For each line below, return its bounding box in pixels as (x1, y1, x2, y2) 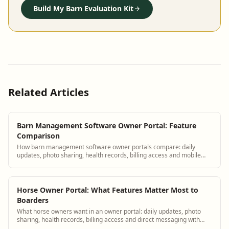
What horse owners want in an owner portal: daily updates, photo (17, 207, 201, 216)
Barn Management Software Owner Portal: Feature (17, 120, 196, 130)
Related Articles (8, 85, 89, 99)
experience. (17, 158, 50, 168)
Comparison (17, 130, 60, 141)
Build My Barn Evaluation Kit (33, 3, 133, 13)
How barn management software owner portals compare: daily (17, 142, 195, 151)
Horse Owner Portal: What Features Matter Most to (17, 185, 198, 195)
